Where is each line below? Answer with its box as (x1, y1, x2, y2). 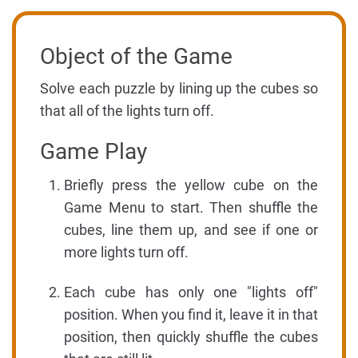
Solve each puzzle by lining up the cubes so (40, 80, 318, 97)
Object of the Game (40, 43, 233, 70)
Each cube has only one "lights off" (64, 284, 318, 300)
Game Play (40, 138, 147, 165)
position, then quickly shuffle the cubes (64, 328, 318, 345)
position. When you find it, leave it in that (64, 306, 318, 323)
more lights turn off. (64, 244, 189, 261)
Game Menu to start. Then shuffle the (64, 199, 318, 216)
